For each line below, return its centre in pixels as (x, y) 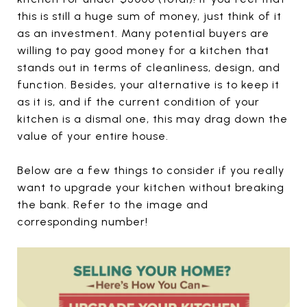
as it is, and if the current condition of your (138, 102)
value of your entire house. (93, 136)
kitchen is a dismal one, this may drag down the (152, 119)
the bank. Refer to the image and (113, 205)
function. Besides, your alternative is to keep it (148, 85)
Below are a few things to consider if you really (151, 170)
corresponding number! (83, 222)
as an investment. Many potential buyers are (143, 33)
